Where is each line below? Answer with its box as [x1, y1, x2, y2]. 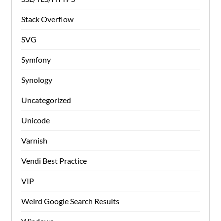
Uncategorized [21, 95, 72, 105]
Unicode [21, 115, 50, 125]
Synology [21, 75, 53, 84]
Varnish [21, 136, 48, 145]
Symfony [21, 55, 51, 64]
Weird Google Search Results [21, 196, 120, 206]
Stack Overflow [21, 14, 74, 24]
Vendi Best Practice [21, 156, 87, 165]
